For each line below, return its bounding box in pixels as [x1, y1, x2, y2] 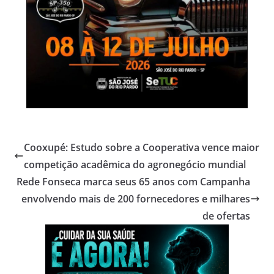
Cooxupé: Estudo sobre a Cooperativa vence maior [23, 141, 259, 155]
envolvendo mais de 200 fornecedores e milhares [21, 192, 251, 206]
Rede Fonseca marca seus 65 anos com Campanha [17, 175, 251, 189]
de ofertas [202, 209, 251, 223]
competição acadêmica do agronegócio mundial [23, 158, 246, 172]
